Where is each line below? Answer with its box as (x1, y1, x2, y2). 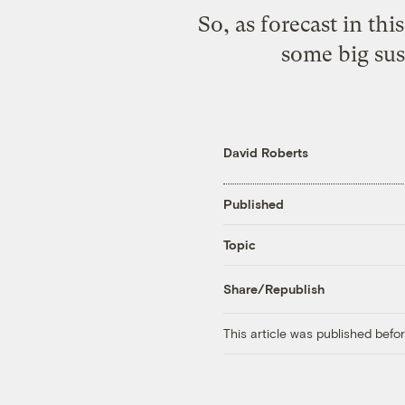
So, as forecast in (197, 12, 368, 38)
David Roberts (223, 144, 308, 160)
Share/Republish (223, 281, 325, 297)
